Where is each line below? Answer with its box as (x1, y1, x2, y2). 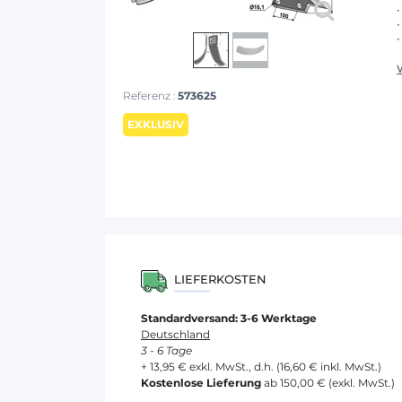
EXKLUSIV (127, 118, 184, 131)
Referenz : (123, 89, 178, 102)
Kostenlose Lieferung (141, 376, 261, 389)
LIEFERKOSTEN (174, 272, 267, 286)
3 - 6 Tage (141, 344, 192, 357)
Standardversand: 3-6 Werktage (141, 311, 317, 325)
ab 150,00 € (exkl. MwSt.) (261, 376, 395, 389)
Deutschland (141, 328, 210, 341)
